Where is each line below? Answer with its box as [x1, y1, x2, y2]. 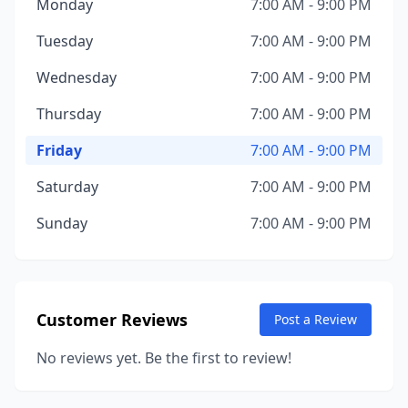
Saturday [36, 177, 98, 197]
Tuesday [36, 31, 93, 51]
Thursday [36, 104, 101, 124]
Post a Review [274, 311, 357, 328]
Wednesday [36, 67, 117, 87]
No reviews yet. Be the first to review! [36, 348, 291, 368]
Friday [36, 140, 82, 160]
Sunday [36, 213, 87, 233]
